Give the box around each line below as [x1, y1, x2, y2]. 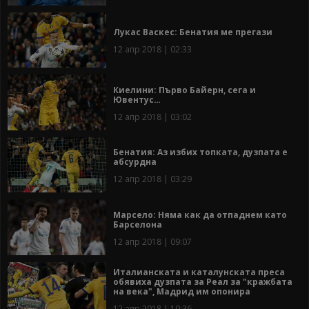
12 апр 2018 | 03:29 [113, 173, 192, 186]
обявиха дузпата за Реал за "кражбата [113, 276, 292, 288]
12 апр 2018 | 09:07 [113, 235, 192, 248]
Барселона [113, 218, 162, 230]
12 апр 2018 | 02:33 [113, 43, 192, 56]
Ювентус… [113, 93, 161, 106]
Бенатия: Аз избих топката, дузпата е [113, 146, 288, 159]
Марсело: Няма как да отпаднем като [113, 208, 287, 221]
